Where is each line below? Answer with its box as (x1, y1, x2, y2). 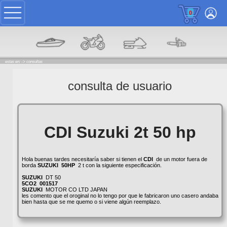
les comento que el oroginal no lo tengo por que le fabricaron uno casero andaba (21, 192, 218, 199)
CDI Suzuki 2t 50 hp (44, 123, 196, 141)
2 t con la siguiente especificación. (74, 162, 162, 168)
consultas (26, 59, 43, 64)
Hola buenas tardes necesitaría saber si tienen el (21, 156, 143, 162)
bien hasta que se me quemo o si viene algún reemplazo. (21, 198, 161, 205)
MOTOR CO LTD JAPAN (42, 186, 109, 193)
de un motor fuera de (153, 156, 207, 162)
